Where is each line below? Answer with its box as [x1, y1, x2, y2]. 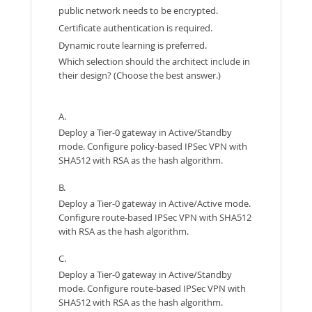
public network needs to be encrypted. [58, 3, 218, 17]
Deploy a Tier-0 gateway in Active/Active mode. [58, 196, 251, 210]
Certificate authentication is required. [58, 21, 212, 34]
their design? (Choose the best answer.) [58, 68, 221, 81]
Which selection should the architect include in [58, 54, 250, 68]
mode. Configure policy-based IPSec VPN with [58, 139, 247, 153]
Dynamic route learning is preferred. [58, 38, 207, 52]
